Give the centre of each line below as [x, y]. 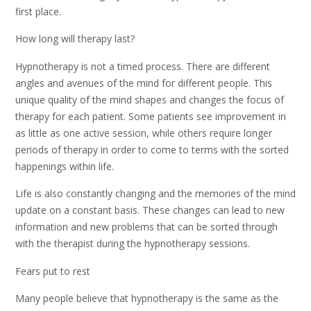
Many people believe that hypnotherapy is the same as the [147, 298]
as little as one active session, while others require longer [144, 133]
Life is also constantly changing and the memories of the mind [155, 194]
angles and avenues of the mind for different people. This [144, 83]
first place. [38, 11]
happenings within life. [65, 166]
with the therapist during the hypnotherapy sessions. [133, 244]
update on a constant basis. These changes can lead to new [150, 210]
